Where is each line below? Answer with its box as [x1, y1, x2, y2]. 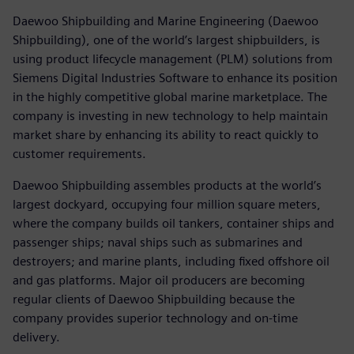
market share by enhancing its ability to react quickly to [13, 126, 318, 142]
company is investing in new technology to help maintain [13, 107, 328, 123]
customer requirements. [13, 145, 146, 161]
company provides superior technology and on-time [13, 310, 298, 326]
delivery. [13, 329, 60, 345]
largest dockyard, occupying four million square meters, [13, 196, 321, 212]
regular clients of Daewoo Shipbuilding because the [13, 291, 295, 307]
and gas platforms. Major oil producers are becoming [13, 272, 305, 288]
